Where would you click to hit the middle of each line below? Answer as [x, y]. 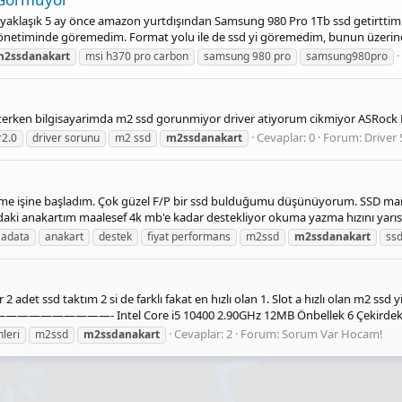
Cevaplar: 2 [203, 334]
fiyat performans [189, 236]
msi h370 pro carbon [137, 56]
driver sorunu [66, 138]
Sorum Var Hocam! [332, 334]
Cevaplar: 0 [286, 138]
